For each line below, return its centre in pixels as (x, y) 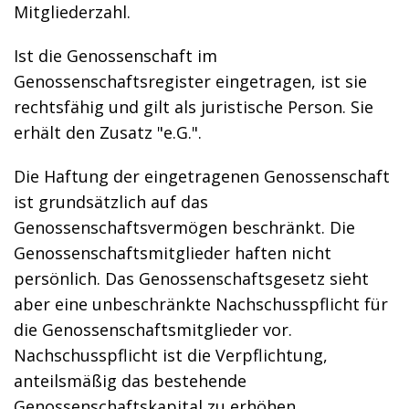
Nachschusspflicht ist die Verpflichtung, (171, 355)
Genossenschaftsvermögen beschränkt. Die (184, 227)
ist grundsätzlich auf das (111, 202)
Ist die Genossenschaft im (115, 56)
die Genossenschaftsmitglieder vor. (153, 330)
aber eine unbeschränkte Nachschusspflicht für (201, 304)
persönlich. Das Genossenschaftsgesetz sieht (191, 278)
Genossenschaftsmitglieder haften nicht (173, 253)
